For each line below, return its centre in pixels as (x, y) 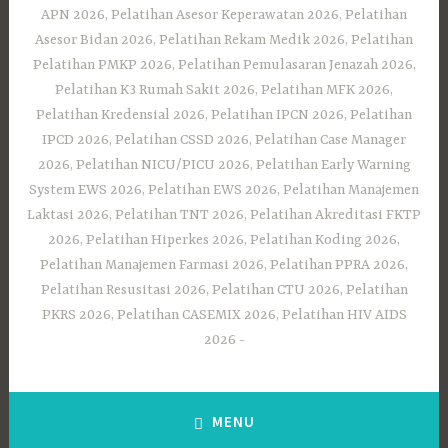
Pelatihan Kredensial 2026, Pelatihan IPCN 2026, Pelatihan (224, 115)
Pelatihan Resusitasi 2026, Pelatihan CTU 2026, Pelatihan (224, 290)
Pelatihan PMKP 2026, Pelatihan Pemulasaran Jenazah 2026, (224, 65)
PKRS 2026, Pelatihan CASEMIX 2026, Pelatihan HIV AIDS (224, 315)
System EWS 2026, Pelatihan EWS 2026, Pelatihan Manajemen (224, 190)
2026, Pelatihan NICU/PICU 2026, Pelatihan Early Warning (224, 165)
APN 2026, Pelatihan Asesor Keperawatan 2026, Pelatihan (224, 15)
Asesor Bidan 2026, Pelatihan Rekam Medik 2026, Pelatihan (224, 40)
